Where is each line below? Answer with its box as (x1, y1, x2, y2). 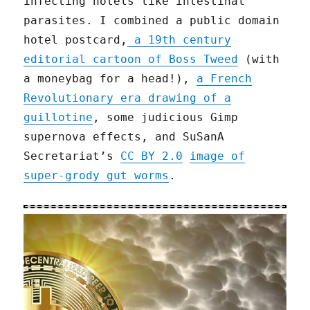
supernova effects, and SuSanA (24, 130, 225, 144)
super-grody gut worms (24, 169, 170, 183)
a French (197, 72, 253, 86)
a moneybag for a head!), (24, 72, 197, 86)
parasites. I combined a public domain (24, 14, 280, 28)
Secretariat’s (24, 149, 121, 163)
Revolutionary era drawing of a (24, 91, 232, 105)
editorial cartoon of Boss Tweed (24, 53, 239, 66)
